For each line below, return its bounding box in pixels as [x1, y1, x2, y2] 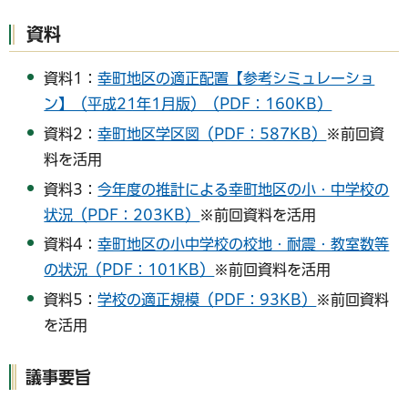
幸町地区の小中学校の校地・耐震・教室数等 [97, 237, 390, 252]
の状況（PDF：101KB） [44, 262, 215, 278]
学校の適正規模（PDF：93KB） [97, 292, 317, 308]
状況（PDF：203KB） [44, 207, 200, 222]
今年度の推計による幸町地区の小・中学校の [97, 181, 390, 197]
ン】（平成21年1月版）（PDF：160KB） [44, 96, 332, 111]
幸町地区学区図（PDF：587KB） [97, 126, 327, 141]
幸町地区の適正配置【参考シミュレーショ [97, 70, 375, 86]
